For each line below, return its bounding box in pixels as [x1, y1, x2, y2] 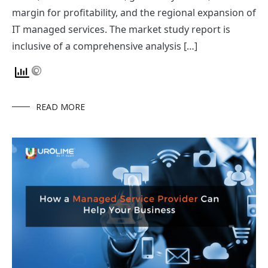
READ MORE [36, 101, 85, 113]
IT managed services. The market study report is [12, 23, 230, 36]
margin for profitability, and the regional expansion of [12, 6, 256, 20]
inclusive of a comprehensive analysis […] [12, 39, 197, 53]
